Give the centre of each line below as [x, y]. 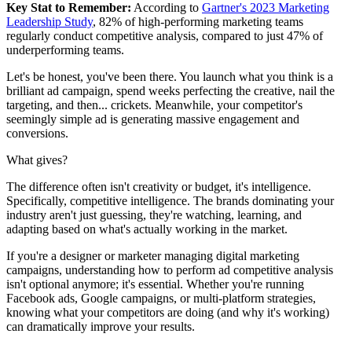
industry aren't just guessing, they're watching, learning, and [154, 215]
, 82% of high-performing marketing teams [198, 22]
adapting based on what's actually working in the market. [147, 229]
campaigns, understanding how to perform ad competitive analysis [170, 270]
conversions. [37, 134]
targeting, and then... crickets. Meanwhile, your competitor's [154, 105]
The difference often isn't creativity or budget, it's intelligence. [159, 187]
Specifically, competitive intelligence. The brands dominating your [170, 201]
